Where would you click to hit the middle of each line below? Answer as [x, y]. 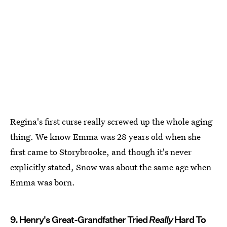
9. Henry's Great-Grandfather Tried [80, 219]
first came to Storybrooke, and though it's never [101, 152]
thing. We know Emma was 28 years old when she [105, 136]
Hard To [190, 219]
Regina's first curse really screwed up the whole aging [111, 121]
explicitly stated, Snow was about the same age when [111, 167]
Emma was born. [43, 182]
